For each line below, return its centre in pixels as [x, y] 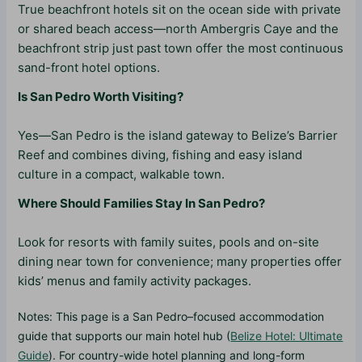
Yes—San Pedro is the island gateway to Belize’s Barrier [178, 135]
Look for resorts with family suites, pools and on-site [169, 242]
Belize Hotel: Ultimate [287, 335]
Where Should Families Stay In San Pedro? [142, 203]
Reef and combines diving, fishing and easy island [160, 154]
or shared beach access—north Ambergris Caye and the [179, 28]
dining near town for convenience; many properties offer [180, 261]
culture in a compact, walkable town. [122, 174]
